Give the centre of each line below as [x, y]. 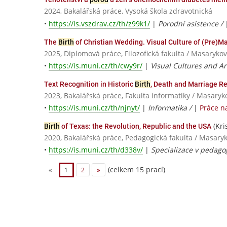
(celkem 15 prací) [135, 169]
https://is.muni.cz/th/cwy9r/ [96, 65]
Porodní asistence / [192, 23]
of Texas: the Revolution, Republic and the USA [136, 126]
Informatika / [171, 107]
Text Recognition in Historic [89, 84]
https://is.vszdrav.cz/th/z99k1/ [99, 23]
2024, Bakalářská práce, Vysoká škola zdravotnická [128, 11]
